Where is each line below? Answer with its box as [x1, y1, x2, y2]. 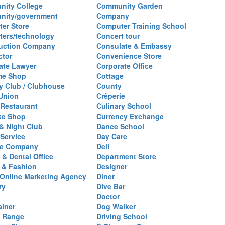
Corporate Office [96, 61, 153, 71]
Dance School [96, 121, 144, 131]
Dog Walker [96, 201, 136, 211]
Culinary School [96, 101, 151, 111]
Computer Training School [96, 21, 186, 31]
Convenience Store [96, 51, 162, 61]
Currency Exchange [96, 111, 164, 121]
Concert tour [96, 31, 140, 41]
